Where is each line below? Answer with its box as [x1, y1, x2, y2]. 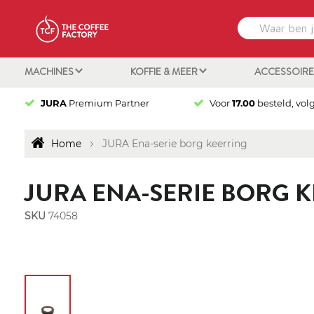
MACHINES [24, 64, 76, 78]
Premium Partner [66, 97, 149, 109]
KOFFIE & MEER [130, 64, 200, 78]
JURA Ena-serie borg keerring [102, 137, 247, 151]
